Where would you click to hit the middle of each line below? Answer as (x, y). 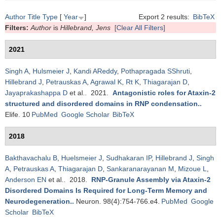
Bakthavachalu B (31, 158)
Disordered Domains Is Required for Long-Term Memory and (106, 190)
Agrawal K (106, 82)
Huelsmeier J (82, 158)
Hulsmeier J (51, 71)
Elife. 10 (18, 114)
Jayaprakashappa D (36, 93)
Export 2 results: (165, 17)
